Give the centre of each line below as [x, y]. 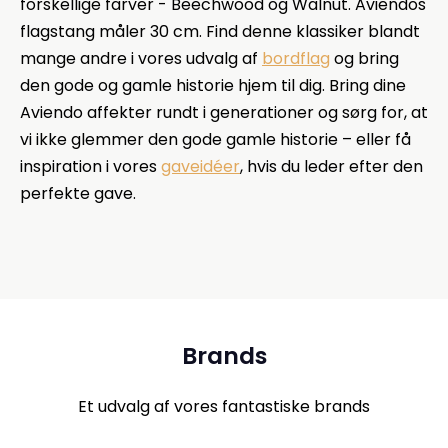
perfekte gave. [78, 193]
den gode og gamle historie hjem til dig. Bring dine [213, 85]
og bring [364, 58]
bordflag [296, 58]
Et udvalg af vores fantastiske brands [224, 406]
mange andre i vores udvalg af [141, 58]
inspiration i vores [90, 166]
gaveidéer [200, 166]
